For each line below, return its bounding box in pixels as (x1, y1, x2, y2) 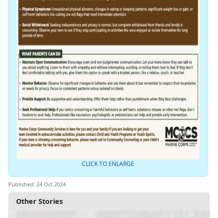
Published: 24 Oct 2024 (8, 181, 66, 188)
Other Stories (16, 197, 63, 206)
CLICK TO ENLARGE (81, 160, 134, 168)
